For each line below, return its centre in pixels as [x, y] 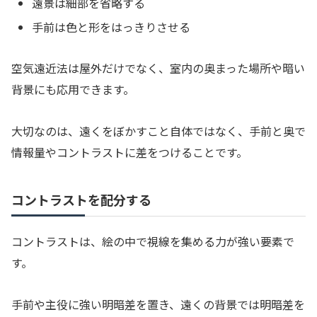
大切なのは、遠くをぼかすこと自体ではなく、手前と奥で [158, 131]
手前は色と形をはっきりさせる [111, 27]
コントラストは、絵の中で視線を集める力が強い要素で [153, 241]
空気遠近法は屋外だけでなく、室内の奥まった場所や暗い [158, 68]
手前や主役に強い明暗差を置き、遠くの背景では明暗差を [158, 304]
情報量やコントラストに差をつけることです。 [129, 152]
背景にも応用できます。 [73, 90]
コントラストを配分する [81, 200]
